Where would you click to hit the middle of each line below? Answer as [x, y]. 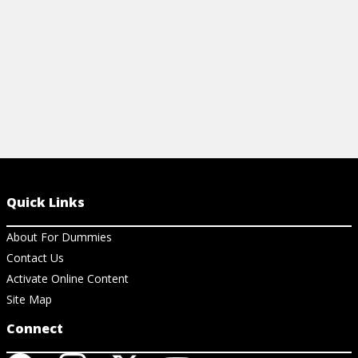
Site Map [29, 300]
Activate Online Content [68, 279]
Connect [35, 329]
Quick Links [46, 203]
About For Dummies [59, 237]
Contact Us [35, 258]
